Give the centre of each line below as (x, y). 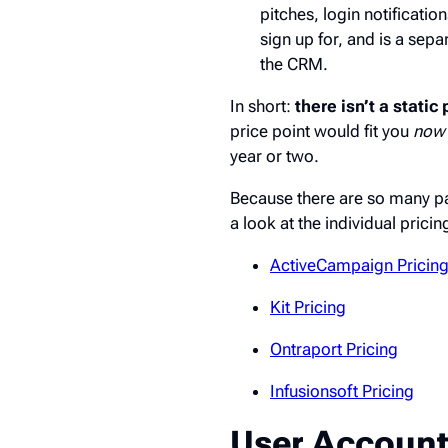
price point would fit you (321, 130)
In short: (262, 105)
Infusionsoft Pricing (342, 390)
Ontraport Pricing (334, 348)
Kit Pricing (308, 306)
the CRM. (294, 63)
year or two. (274, 155)
